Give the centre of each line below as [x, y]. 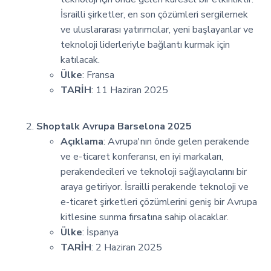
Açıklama [82, 141]
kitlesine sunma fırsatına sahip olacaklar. [145, 217]
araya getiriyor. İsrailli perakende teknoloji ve [155, 187]
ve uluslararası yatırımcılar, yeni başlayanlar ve [157, 29]
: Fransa [98, 75]
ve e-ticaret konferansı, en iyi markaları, [142, 156]
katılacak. [80, 60]
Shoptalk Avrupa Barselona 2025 [114, 126]
